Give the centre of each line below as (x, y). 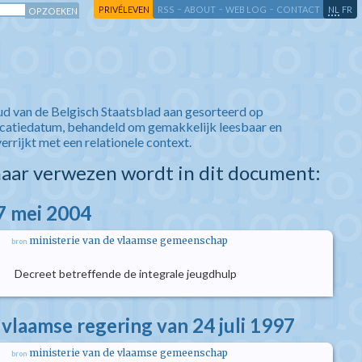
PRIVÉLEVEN (124, 9)
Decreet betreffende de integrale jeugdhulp (126, 274)
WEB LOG (246, 9)
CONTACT (298, 9)
